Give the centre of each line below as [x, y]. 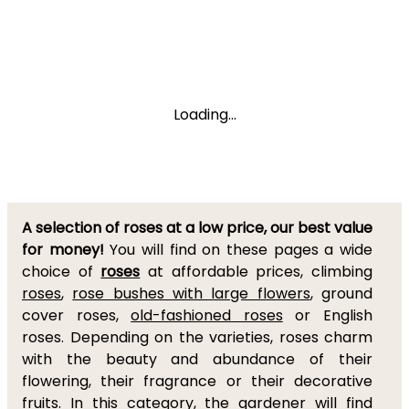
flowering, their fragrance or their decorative [197, 381]
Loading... [204, 115]
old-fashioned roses [207, 315]
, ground [341, 294]
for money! [63, 250]
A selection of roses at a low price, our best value [197, 228]
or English [328, 315]
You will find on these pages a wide [238, 250]
